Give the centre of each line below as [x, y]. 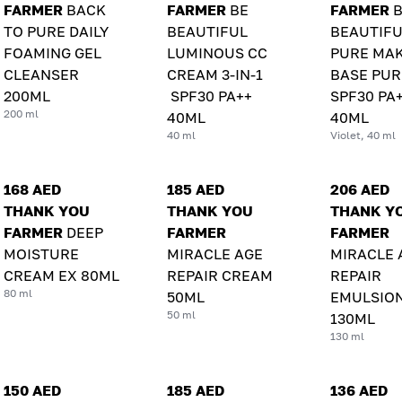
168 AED [32, 189]
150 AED [32, 390]
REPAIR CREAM [219, 275]
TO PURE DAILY [56, 31]
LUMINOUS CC [217, 52]
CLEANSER [41, 74]
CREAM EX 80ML [61, 275]
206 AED [359, 189]
